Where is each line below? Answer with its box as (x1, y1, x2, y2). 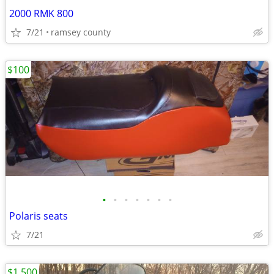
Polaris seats (9, 209, 68, 223)
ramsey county (51, 26, 111, 38)
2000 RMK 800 (9, 7, 73, 20)
